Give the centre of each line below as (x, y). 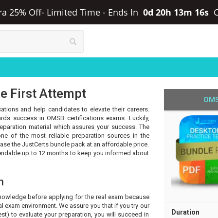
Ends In (124, 12)
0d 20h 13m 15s (177, 12)
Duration (185, 212)
